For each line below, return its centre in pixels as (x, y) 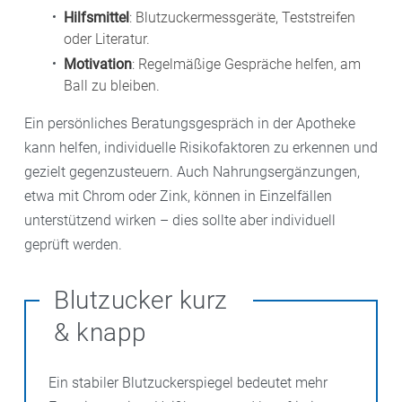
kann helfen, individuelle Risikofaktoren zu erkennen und (201, 148)
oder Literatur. (107, 39)
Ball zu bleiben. (112, 86)
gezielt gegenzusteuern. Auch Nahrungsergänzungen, (192, 172)
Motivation (98, 65)
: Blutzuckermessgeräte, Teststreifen (242, 18)
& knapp (100, 333)
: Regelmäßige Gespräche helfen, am (246, 65)
